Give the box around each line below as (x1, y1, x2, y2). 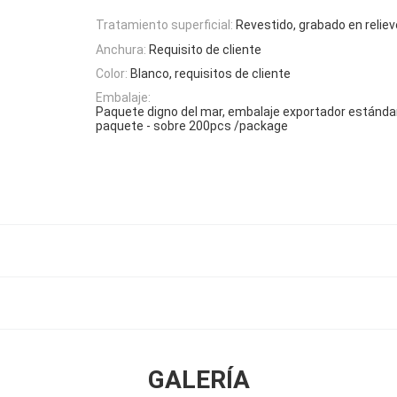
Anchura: (96, 42, 146, 57)
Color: (96, 66, 128, 81)
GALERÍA (147, 365, 250, 395)
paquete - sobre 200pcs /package (96, 119, 288, 134)
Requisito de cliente (149, 42, 261, 57)
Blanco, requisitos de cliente (130, 66, 291, 81)
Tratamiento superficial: (96, 18, 233, 33)
